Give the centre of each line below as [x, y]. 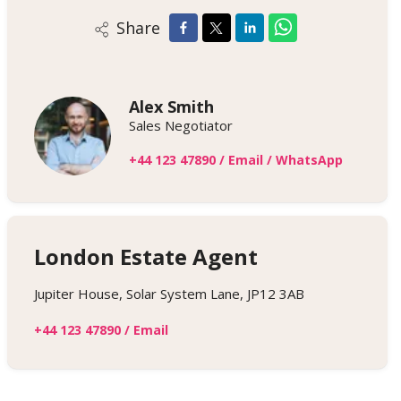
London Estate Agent [145, 256]
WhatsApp [309, 160]
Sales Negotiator [180, 126]
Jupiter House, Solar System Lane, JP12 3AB [169, 293]
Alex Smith [171, 107]
